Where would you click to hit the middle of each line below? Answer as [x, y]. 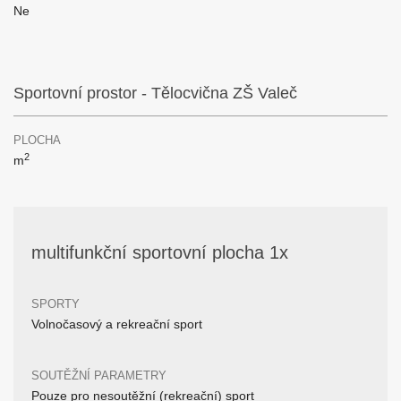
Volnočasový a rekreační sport [117, 324]
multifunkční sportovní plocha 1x [160, 252]
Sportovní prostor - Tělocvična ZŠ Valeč [155, 93]
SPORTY [55, 304]
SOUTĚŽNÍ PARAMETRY [99, 375]
